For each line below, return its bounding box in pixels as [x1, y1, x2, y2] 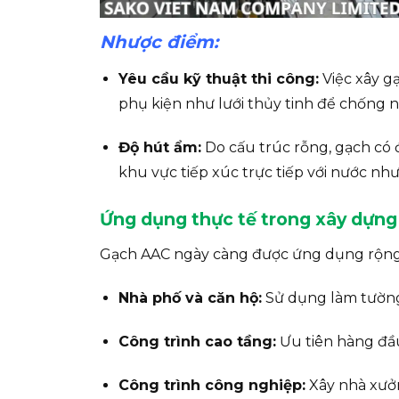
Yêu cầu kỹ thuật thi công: [118, 70, 319, 88]
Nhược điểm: [100, 31, 218, 53]
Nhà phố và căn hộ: [118, 289, 262, 307]
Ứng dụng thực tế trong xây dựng [100, 208, 397, 230]
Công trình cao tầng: [118, 332, 276, 350]
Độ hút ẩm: [118, 138, 201, 156]
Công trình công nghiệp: [118, 376, 305, 394]
